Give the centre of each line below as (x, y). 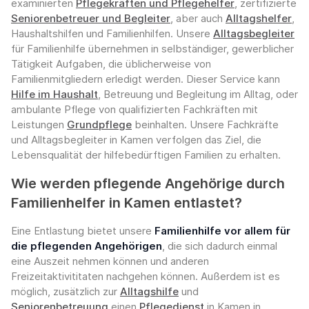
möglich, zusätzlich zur (66, 292)
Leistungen (39, 125)
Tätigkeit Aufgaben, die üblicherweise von (111, 64)
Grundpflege (99, 125)
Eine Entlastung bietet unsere (83, 231)
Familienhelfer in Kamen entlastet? (127, 203)
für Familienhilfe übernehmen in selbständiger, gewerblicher (152, 49)
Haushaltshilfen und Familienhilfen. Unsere (112, 34)
